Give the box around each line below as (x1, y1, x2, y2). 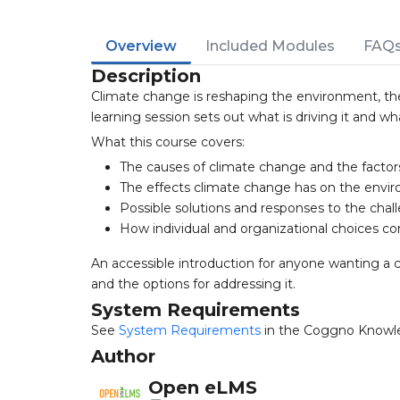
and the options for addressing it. (91, 276, 296, 292)
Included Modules (205, 37, 335, 54)
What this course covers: (91, 134, 245, 150)
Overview (105, 37, 177, 54)
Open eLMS (148, 376, 257, 398)
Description (91, 65, 201, 87)
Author (91, 346, 155, 367)
